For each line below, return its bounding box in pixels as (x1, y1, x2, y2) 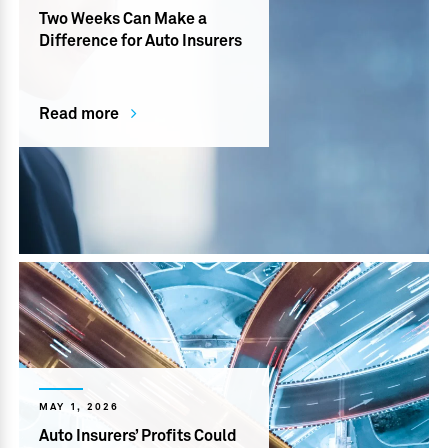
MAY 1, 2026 (39, 402, 120, 413)
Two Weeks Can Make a (39, 11, 208, 28)
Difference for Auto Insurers (39, 33, 243, 50)
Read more (39, 106, 120, 123)
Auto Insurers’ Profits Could (39, 428, 238, 445)
